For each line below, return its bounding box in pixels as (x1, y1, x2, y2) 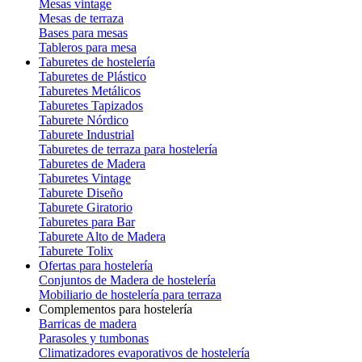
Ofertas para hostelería (39, 259, 153, 272)
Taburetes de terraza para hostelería (39, 142, 217, 156)
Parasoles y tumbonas (39, 331, 149, 345)
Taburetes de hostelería (39, 55, 155, 69)
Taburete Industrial (39, 128, 134, 141)
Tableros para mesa (39, 40, 137, 54)
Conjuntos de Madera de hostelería (39, 273, 216, 287)
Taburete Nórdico (39, 113, 128, 127)
